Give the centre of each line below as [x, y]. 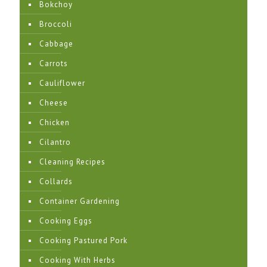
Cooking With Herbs [77, 260]
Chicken [55, 122]
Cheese [54, 103]
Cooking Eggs [66, 221]
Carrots [54, 63]
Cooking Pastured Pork [83, 240]
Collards [56, 181]
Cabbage [56, 44]
